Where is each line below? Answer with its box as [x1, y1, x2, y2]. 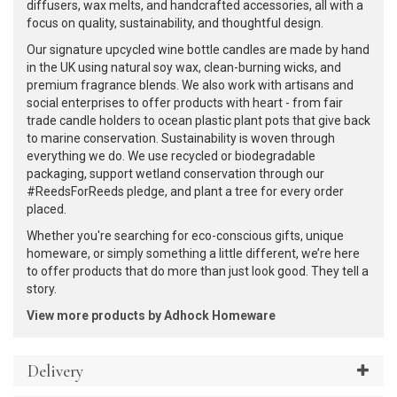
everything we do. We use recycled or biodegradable [27, 149, 315, 163]
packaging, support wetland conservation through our [27, 167, 324, 181]
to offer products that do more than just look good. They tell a [27, 264, 369, 278]
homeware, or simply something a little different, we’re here [27, 246, 360, 261]
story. [27, 282, 57, 296]
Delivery [27, 361, 83, 381]
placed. [27, 202, 66, 216]
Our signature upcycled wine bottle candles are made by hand [27, 43, 370, 57]
